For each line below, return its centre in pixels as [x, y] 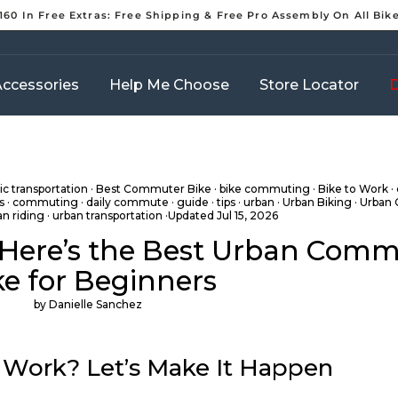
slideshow [231, 52]
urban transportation [107, 215]
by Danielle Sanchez [88, 304]
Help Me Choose [169, 85]
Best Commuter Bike [153, 189]
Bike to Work [353, 189]
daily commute [127, 202]
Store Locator [309, 85]
